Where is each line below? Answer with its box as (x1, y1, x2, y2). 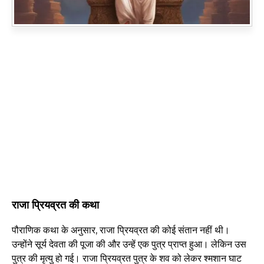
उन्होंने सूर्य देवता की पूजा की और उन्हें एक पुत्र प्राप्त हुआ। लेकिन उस (12, 238, 246, 250)
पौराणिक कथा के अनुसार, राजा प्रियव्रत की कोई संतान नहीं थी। (12, 224, 230, 236)
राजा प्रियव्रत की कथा (12, 198, 99, 212)
